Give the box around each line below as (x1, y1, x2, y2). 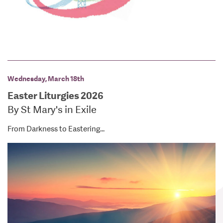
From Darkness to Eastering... (7, 124, 105, 134)
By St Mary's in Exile (7, 104, 97, 115)
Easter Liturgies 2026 (7, 89, 104, 102)
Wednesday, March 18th (7, 74, 84, 83)
